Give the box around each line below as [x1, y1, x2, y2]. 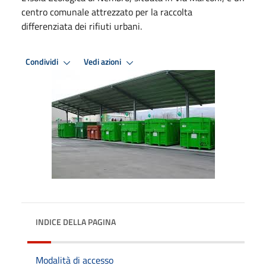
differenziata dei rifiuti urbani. [21, 18, 142, 33]
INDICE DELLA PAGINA [36, 215, 116, 228]
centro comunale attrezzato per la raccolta [21, 4, 192, 19]
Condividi [26, 55, 60, 69]
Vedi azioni [84, 55, 123, 69]
